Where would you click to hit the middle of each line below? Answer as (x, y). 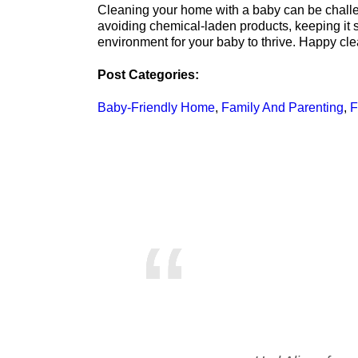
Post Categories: (148, 75)
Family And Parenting (282, 108)
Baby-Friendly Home (156, 108)
